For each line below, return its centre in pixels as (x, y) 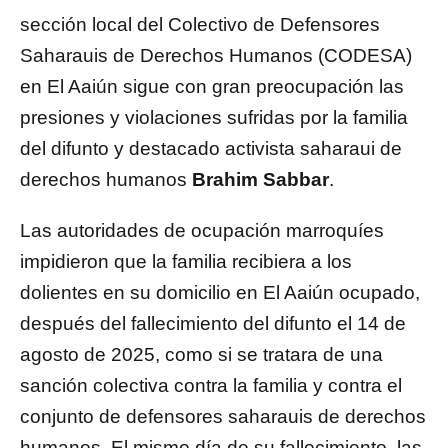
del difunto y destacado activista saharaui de (211, 149)
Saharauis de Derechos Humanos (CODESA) (216, 56)
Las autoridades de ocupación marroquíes (202, 231)
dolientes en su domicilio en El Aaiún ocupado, (220, 293)
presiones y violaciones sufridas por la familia (214, 118)
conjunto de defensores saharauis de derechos (223, 417)
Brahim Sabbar (260, 180)
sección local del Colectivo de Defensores (200, 25)
